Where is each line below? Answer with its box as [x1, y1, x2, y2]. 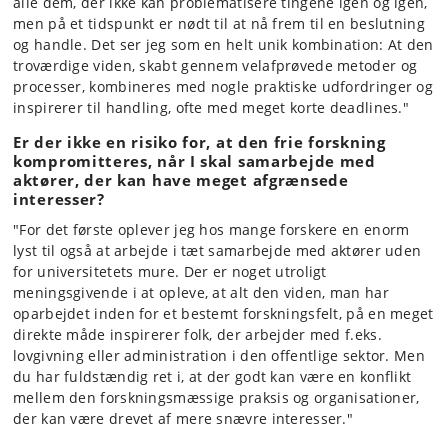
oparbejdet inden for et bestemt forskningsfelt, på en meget [13, 303, 434, 323]
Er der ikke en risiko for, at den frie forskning [13, 132, 386, 152]
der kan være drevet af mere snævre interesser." [13, 408, 354, 428]
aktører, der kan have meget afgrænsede [13, 170, 349, 190]
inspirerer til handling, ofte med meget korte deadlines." [13, 98, 410, 117]
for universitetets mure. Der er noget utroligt [13, 261, 327, 281]
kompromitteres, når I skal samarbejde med [13, 151, 376, 171]
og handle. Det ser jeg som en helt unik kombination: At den [13, 35, 434, 54]
